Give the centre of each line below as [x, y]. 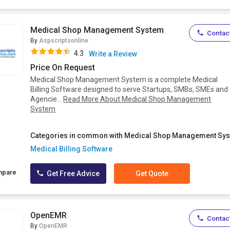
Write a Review [113, 54]
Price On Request [63, 68]
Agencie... [47, 99]
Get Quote [152, 174]
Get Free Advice [73, 174]
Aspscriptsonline [64, 41]
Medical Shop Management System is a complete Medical [124, 80]
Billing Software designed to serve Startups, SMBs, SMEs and [129, 90]
